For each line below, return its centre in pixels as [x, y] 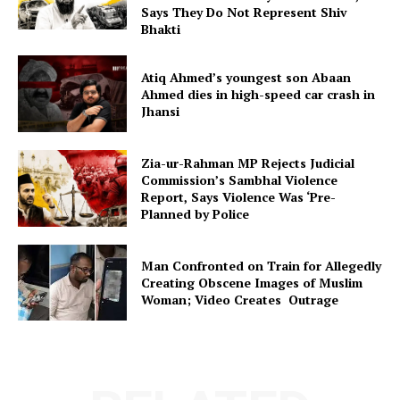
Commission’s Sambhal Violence [240, 179]
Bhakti [161, 29]
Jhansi [161, 111]
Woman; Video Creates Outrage [240, 299]
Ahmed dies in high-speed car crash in [258, 94]
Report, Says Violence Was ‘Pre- [239, 196]
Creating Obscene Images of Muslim [252, 282]
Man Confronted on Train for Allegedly [262, 265]
